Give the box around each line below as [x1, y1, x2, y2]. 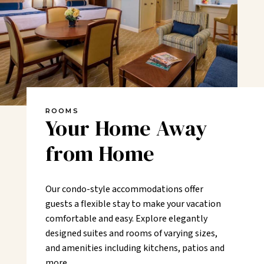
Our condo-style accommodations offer [45, 182, 203, 196]
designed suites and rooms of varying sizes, [45, 226, 217, 240]
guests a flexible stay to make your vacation [45, 197, 221, 210]
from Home [45, 138, 155, 168]
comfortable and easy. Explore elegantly [45, 212, 207, 225]
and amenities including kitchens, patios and [45, 241, 225, 255]
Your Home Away [45, 113, 208, 143]
